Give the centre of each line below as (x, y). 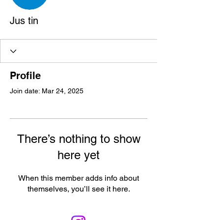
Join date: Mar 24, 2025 (47, 91)
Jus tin (24, 21)
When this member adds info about (79, 178)
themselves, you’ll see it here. (79, 189)
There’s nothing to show (79, 139)
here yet (79, 155)
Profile (25, 76)
